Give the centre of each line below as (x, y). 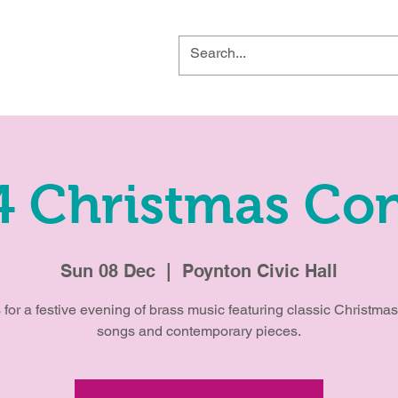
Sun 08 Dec (108, 271)
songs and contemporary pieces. (199, 330)
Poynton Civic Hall (260, 271)
